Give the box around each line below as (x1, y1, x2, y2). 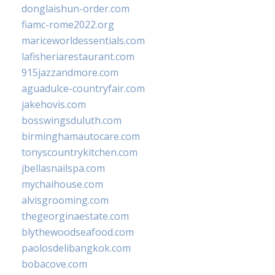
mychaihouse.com (21, 177, 103, 192)
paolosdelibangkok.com (21, 241, 131, 255)
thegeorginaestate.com (21, 209, 129, 223)
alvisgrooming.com (21, 193, 109, 207)
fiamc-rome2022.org (21, 18, 114, 32)
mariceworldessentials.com (21, 34, 145, 48)
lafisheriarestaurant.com (21, 50, 134, 64)
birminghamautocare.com (21, 130, 140, 144)
